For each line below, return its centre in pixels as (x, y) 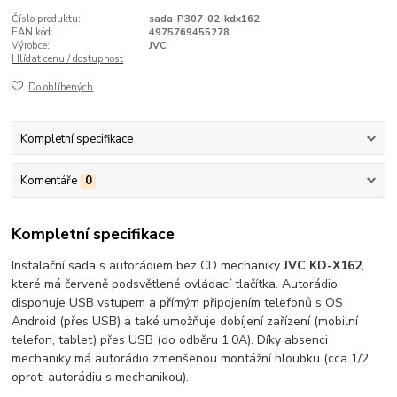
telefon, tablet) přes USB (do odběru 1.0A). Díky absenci (170, 340)
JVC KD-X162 (323, 266)
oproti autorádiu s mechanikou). (101, 378)
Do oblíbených (61, 88)
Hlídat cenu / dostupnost (68, 58)
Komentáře (48, 180)
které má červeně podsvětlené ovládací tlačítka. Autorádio (175, 284)
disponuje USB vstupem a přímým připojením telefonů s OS (178, 303)
